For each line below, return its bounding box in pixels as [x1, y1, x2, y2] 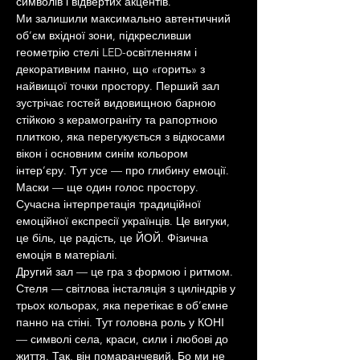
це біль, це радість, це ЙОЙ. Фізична [16, 231, 211, 245]
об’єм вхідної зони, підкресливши [16, 28, 194, 43]
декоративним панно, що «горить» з [16, 62, 208, 76]
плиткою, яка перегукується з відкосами [16, 129, 228, 144]
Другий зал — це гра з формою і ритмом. [16, 264, 236, 279]
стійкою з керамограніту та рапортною [16, 112, 221, 127]
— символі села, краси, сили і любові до [16, 332, 231, 346]
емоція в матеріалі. [16, 247, 117, 262]
